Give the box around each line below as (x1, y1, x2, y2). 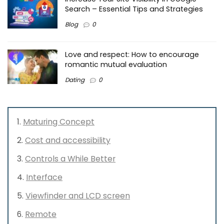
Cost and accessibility (25, 134, 110, 146)
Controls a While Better (25, 152, 115, 164)
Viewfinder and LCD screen (25, 189, 130, 201)
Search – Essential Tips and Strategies (65, 4, 203, 14)
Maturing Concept (23, 115, 94, 127)
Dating (65, 75, 84, 84)
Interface (26, 171, 62, 183)
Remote (25, 208, 56, 220)
